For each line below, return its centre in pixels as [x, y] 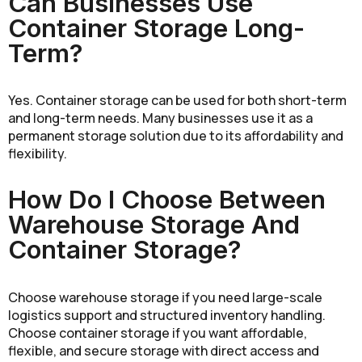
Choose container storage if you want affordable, [158, 333]
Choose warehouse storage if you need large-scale [165, 297]
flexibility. [38, 154]
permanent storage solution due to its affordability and [176, 136]
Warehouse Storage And [154, 225]
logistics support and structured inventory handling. [167, 315]
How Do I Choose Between [167, 200]
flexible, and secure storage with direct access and [164, 350]
